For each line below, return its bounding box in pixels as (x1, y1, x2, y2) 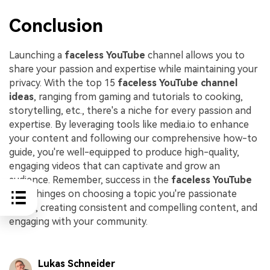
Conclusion (9, 15, 103, 37)
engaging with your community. (9, 216, 150, 228)
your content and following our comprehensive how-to (9, 133, 257, 145)
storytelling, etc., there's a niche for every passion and (9, 105, 251, 117)
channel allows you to (145, 49, 245, 61)
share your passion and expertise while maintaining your (9, 63, 258, 75)
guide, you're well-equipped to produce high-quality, (9, 146, 239, 159)
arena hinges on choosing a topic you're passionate (9, 188, 237, 200)
